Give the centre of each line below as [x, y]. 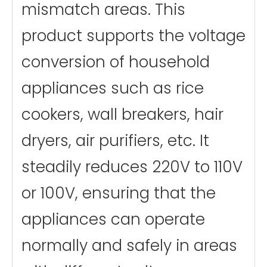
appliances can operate [113, 219]
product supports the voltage [133, 36]
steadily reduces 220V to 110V [132, 167]
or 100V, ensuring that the [119, 193]
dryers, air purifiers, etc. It [115, 141]
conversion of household [116, 62]
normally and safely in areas [129, 246]
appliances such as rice [113, 88]
